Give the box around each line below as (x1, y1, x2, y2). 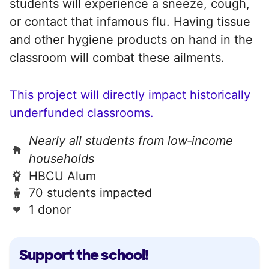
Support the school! (19, 245, 148, 264)
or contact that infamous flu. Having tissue (10, 14, 250, 29)
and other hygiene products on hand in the (10, 32, 253, 47)
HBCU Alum (29, 168, 96, 183)
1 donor (29, 202, 71, 217)
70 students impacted (29, 185, 152, 200)
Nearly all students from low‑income (29, 133, 233, 148)
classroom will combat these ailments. (10, 50, 225, 65)
